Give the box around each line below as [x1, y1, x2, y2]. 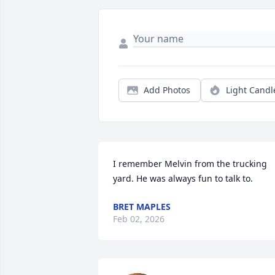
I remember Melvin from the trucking [113, 158, 267, 170]
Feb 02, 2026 [113, 213, 165, 225]
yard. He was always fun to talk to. [113, 172, 253, 185]
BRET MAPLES [113, 201, 171, 213]
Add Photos [144, 84, 190, 96]
